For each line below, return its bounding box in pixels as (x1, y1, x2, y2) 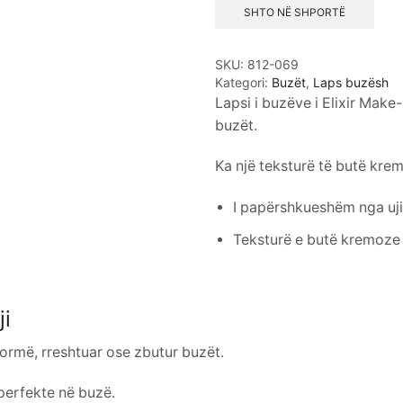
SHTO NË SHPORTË (243, 4, 345, 19)
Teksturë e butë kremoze (232, 230, 400, 248)
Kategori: (214, 74, 272, 90)
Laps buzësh (312, 74, 389, 90)
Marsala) (226, 16, 277, 32)
